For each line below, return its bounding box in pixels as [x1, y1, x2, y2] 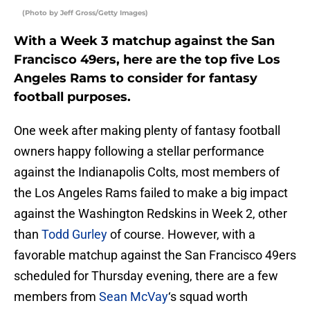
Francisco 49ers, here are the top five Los [14, 52, 280, 68]
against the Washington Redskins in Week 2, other [14, 206, 287, 221]
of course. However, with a [107, 227, 255, 242]
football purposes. [14, 89, 131, 105]
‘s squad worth [168, 289, 248, 304]
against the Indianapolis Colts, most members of [14, 165, 280, 180]
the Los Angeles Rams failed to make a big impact [14, 185, 288, 201]
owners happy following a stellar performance [14, 144, 264, 159]
